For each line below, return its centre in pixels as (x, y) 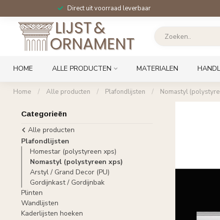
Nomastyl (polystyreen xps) (76, 162)
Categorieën (44, 114)
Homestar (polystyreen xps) (73, 151)
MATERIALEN (157, 69)
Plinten (32, 193)
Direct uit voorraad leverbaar (109, 8)
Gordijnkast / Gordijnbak (67, 182)
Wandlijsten (40, 203)
